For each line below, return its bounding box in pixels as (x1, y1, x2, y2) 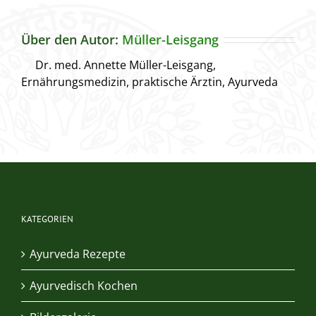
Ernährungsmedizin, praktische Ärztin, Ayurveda (21, 73, 278, 90)
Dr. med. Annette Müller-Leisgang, (35, 56, 216, 73)
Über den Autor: (21, 30, 122, 48)
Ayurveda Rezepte (30, 245, 126, 262)
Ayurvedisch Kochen (30, 277, 138, 293)
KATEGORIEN (21, 212, 73, 225)
